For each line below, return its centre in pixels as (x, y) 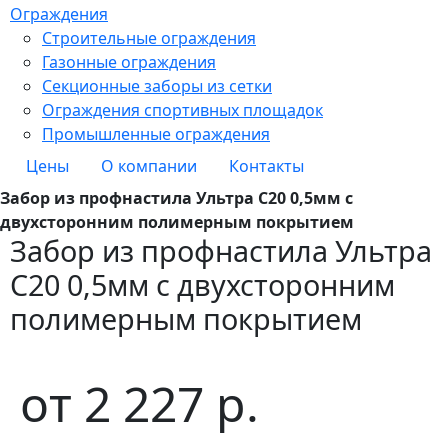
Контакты (266, 165)
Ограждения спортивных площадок (182, 109)
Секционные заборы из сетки (157, 85)
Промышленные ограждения (156, 133)
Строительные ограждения (149, 37)
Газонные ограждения (129, 61)
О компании (149, 165)
